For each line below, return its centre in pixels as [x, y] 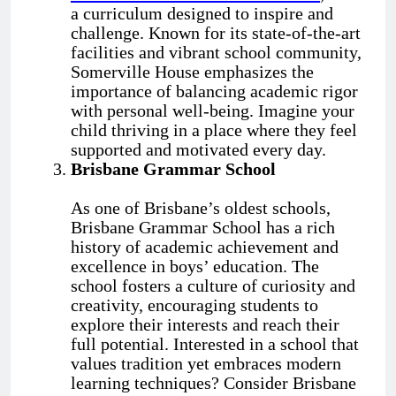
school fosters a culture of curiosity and [213, 286]
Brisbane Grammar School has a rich [203, 228]
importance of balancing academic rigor [214, 91]
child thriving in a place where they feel [214, 130]
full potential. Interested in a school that [215, 344]
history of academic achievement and [205, 247]
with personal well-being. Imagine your [213, 111]
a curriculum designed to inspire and [202, 14]
